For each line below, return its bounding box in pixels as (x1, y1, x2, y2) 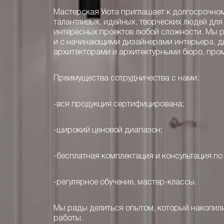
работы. (53, 214, 83, 222)
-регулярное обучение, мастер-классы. (53, 178, 196, 186)
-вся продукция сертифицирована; (53, 100, 184, 108)
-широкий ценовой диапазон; (53, 126, 162, 134)
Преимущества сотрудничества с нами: (53, 74, 199, 82)
